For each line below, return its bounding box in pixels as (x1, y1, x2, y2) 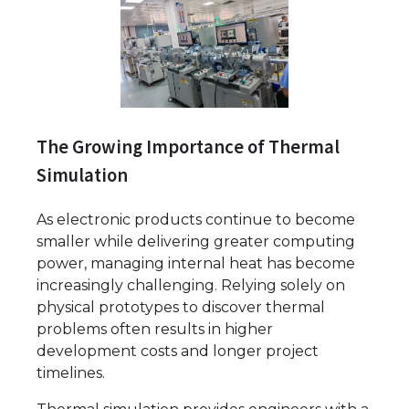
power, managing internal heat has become (37, 254, 355, 272)
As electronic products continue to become (37, 210, 355, 228)
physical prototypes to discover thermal (37, 298, 325, 316)
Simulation (37, 163, 128, 187)
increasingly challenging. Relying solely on (37, 276, 345, 294)
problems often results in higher (37, 320, 273, 338)
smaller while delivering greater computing (37, 232, 355, 250)
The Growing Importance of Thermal (37, 134, 340, 159)
